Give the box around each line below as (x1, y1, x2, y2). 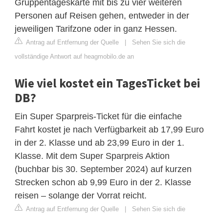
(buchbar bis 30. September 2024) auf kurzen (15, 164, 192, 174)
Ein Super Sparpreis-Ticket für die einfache (15, 111, 182, 121)
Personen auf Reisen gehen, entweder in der (15, 10, 189, 21)
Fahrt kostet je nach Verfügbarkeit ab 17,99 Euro (15, 124, 204, 134)
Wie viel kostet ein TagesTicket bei (15, 75, 200, 91)
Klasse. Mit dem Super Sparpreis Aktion (15, 151, 170, 161)
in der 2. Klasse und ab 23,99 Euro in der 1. (15, 137, 184, 148)
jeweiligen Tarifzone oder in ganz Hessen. (15, 23, 177, 34)
